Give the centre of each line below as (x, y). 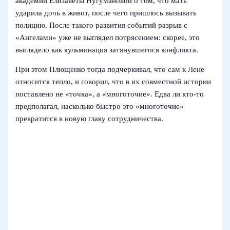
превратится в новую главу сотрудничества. (90, 119)
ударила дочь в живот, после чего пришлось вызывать (106, 13)
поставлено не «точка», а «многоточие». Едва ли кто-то (110, 94)
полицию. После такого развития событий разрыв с (102, 25)
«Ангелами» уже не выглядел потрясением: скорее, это (108, 37)
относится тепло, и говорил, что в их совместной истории (113, 82)
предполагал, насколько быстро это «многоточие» (100, 107)
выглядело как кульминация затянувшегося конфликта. (107, 50)
